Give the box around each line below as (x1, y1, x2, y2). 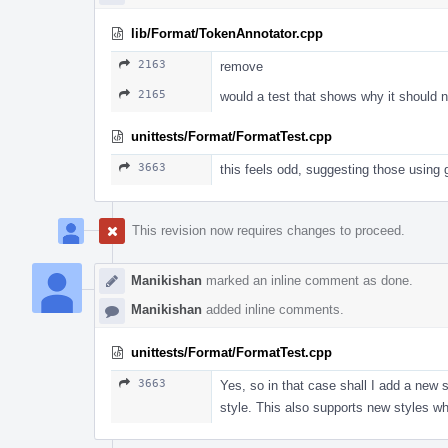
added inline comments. (202, 301, 344, 317)
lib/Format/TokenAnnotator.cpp (131, 25, 323, 41)
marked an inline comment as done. (202, 272, 413, 288)
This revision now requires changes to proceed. (132, 222, 405, 238)
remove (220, 58, 263, 74)
